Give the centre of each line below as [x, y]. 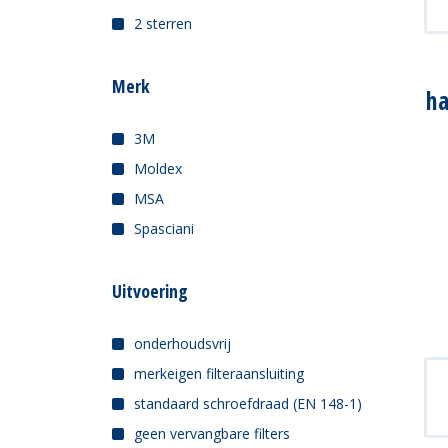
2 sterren [163, 24]
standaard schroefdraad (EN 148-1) [248, 404]
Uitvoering [150, 291]
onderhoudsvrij [182, 344]
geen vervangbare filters [212, 434]
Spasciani [164, 229]
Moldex [158, 169]
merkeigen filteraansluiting [219, 374]
